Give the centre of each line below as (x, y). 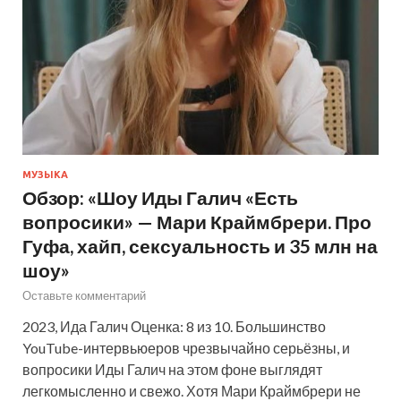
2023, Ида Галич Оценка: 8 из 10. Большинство (174, 326)
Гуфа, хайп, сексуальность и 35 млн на (200, 245)
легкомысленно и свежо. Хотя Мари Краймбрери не (192, 390)
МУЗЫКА (45, 174)
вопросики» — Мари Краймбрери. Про (197, 221)
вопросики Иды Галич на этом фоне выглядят (172, 369)
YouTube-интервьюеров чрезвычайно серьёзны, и (186, 347)
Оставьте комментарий (84, 295)
